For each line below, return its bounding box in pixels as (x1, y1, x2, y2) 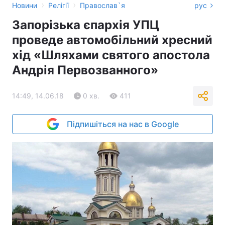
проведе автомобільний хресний (12, 33, 212, 47)
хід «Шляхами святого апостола (12, 48, 210, 62)
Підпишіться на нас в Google (66, 119, 179, 129)
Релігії (48, 1, 69, 10)
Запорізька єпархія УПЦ (12, 18, 159, 32)
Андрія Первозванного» (12, 63, 158, 77)
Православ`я (80, 1, 125, 10)
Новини (12, 1, 37, 10)
